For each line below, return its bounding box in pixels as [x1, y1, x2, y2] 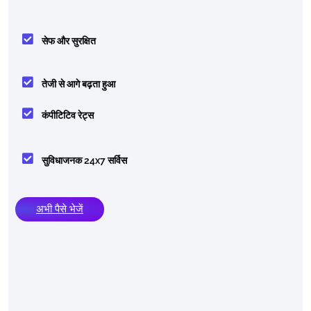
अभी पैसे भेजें [36, 202, 83, 215]
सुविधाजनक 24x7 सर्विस [41, 154, 127, 166]
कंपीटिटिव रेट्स [41, 109, 94, 121]
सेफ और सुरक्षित [41, 35, 96, 47]
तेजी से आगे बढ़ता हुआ [41, 78, 115, 90]
